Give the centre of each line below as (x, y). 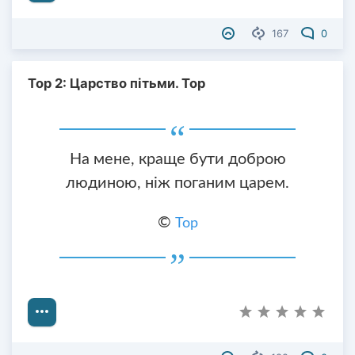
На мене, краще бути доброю (177, 159)
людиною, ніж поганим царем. (177, 183)
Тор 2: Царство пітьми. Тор (116, 84)
